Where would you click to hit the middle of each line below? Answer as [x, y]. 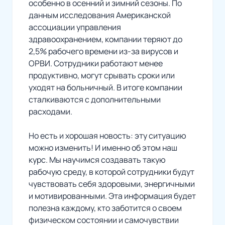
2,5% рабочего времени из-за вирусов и [103, 51]
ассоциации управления [75, 27]
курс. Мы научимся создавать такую [97, 159]
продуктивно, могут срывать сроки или [102, 75]
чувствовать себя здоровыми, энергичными [112, 184]
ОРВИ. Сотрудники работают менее [96, 63]
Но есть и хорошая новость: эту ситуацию [107, 135]
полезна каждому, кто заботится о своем [105, 208]
